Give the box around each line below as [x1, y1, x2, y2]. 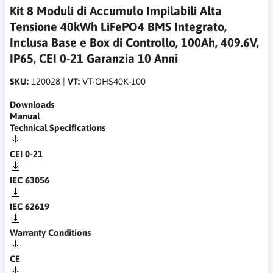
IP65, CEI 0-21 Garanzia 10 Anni [10, 51, 178, 65]
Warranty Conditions [10, 227, 91, 238]
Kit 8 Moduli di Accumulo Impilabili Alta [10, 3, 222, 18]
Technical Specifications [10, 122, 105, 133]
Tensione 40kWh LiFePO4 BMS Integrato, [10, 19, 227, 34]
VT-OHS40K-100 [80, 76, 146, 87]
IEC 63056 [10, 174, 49, 185]
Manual [10, 110, 40, 121]
